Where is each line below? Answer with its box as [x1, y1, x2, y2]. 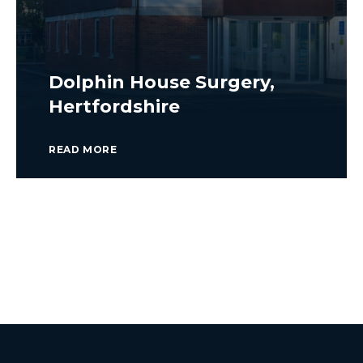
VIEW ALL [154, 228, 209, 241]
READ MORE [49, 143, 117, 156]
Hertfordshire [49, 96, 180, 117]
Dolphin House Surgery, [49, 71, 275, 93]
